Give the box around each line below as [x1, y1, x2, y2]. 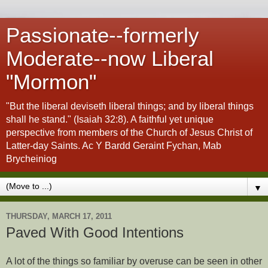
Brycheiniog [6, 154, 57, 164]
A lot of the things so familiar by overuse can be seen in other [6, 255, 262, 266]
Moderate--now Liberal [6, 47, 214, 70]
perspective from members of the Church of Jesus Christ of [6, 127, 252, 138]
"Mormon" [6, 71, 96, 93]
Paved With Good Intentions [6, 224, 184, 240]
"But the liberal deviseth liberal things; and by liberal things [6, 101, 254, 111]
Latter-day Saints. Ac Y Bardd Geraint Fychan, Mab [6, 141, 221, 151]
